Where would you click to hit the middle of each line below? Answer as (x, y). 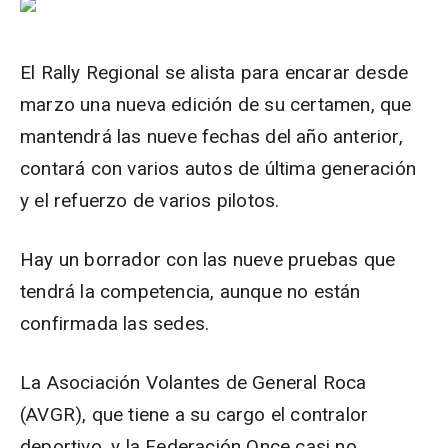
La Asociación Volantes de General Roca (193, 382)
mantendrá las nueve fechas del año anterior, (211, 136)
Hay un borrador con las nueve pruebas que (208, 259)
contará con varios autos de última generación (218, 168)
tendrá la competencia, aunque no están (190, 291)
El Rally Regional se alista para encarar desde (214, 72)
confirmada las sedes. (115, 323)
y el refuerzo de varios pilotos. (150, 200)
